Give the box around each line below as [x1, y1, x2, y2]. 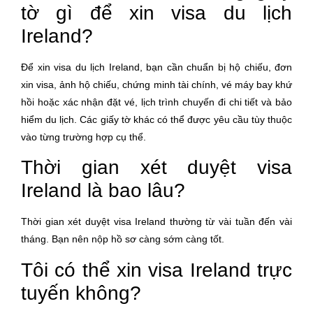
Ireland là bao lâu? [21, 180, 185, 202]
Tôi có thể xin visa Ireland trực [21, 259, 292, 281]
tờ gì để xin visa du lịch [21, 1, 292, 24]
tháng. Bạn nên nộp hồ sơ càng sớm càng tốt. [21, 233, 224, 245]
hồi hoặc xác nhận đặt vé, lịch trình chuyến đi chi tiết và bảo [21, 96, 292, 108]
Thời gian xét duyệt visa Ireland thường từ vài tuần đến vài [21, 216, 292, 228]
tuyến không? [21, 282, 141, 304]
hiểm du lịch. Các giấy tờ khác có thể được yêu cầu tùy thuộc [21, 113, 292, 125]
